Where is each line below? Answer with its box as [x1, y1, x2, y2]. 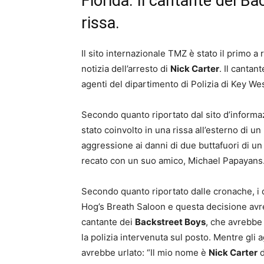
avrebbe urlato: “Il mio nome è [81, 247, 209, 258]
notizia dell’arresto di [81, 63, 170, 74]
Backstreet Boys [135, 216, 206, 227]
